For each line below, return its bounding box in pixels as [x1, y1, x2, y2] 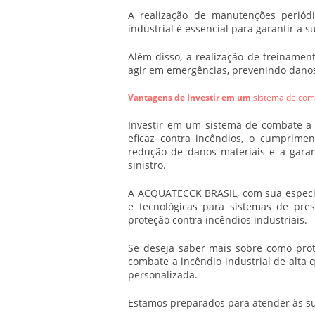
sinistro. [128, 158, 166, 172]
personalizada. [128, 268, 198, 281]
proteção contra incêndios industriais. [128, 213, 307, 226]
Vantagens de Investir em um [128, 91, 253, 103]
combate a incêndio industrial [128, 255, 271, 268]
